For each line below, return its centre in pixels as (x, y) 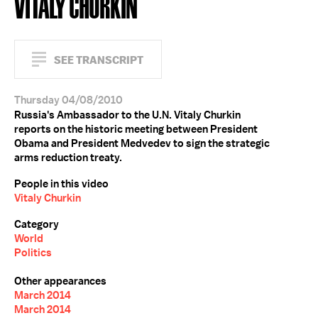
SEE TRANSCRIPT (99, 60)
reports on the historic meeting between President (136, 129)
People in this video (61, 184)
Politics (33, 253)
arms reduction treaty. (68, 158)
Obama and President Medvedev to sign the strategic (142, 143)
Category (37, 224)
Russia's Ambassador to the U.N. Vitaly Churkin (127, 115)
